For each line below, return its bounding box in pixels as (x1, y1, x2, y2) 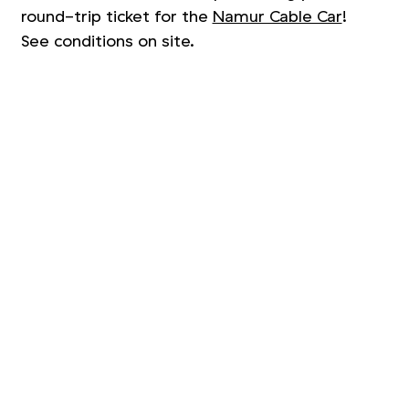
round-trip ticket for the (20, 8, 213, 26)
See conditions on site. (20, 33, 194, 50)
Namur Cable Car (212, 8, 342, 26)
